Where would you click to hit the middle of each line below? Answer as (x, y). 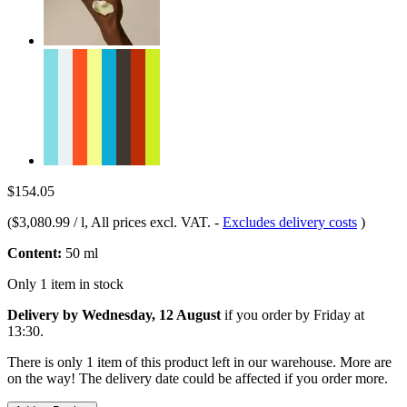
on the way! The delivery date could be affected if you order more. (198, 378)
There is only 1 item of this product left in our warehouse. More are (199, 362)
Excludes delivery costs (290, 222)
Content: (35, 253)
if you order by (267, 314)
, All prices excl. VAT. (149, 222)
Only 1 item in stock (65, 283)
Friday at (339, 314)
